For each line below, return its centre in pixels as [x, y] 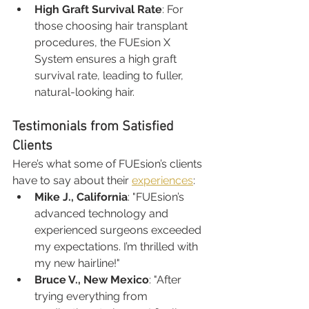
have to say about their [72, 180]
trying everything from [92, 296]
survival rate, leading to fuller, [110, 75]
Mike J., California [81, 197]
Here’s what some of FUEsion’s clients [109, 163]
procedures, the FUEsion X [104, 42]
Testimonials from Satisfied [95, 127]
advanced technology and [103, 213]
